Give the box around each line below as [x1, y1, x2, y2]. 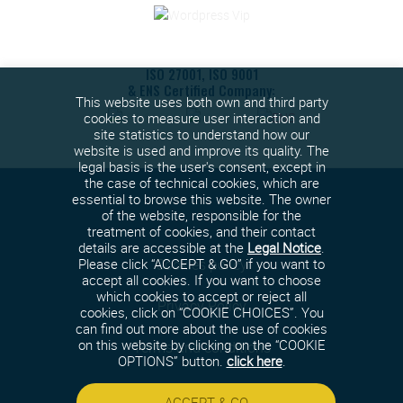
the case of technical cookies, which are [84, 175, 319, 192]
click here [226, 353, 282, 370]
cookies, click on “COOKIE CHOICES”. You [79, 304, 324, 321]
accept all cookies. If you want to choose [82, 272, 321, 289]
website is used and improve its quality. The [74, 142, 329, 159]
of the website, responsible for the [102, 207, 301, 224]
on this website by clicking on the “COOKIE [77, 336, 326, 354]
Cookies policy [156, 254, 247, 274]
